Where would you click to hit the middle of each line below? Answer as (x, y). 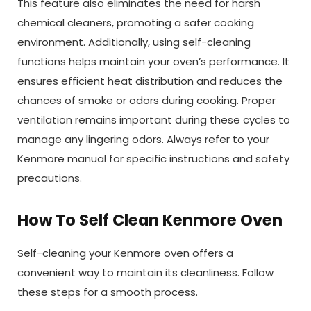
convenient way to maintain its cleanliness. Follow (145, 273)
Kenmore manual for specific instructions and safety (153, 159)
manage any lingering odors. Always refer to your (143, 140)
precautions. (50, 178)
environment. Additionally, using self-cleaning (134, 42)
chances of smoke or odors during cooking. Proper (146, 101)
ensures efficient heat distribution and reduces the (150, 81)
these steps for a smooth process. (108, 292)
